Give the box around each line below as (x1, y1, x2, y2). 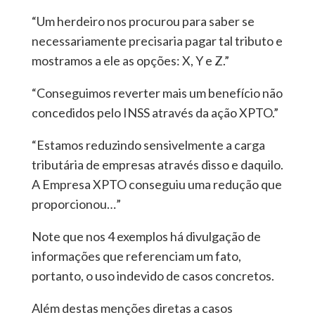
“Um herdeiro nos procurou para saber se (31, 13, 255, 30)
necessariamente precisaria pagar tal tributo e (31, 33, 283, 49)
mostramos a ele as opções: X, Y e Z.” (31, 53, 229, 69)
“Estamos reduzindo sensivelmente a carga (31, 137, 265, 153)
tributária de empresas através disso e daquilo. (31, 157, 283, 173)
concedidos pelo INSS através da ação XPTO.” (31, 105, 278, 121)
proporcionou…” (31, 196, 121, 212)
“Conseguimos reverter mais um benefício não (31, 85, 283, 101)
